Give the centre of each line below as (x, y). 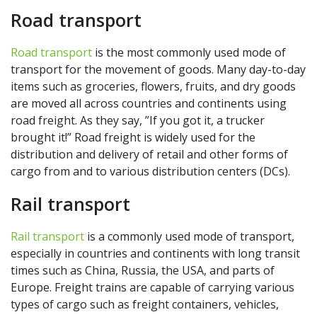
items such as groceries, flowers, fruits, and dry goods (153, 87)
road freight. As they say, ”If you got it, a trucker (138, 121)
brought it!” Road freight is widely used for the (133, 138)
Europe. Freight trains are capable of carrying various (152, 288)
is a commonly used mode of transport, (189, 237)
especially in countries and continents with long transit (155, 254)
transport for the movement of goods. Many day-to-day (158, 70)
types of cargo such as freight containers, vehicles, (145, 305)
